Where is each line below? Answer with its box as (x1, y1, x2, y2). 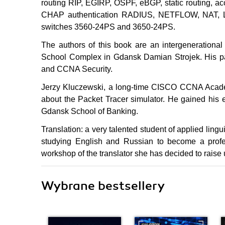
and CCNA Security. (41, 65, 113, 73)
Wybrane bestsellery (41, 178, 165, 193)
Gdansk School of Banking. (41, 107, 138, 116)
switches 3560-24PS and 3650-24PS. (41, 23, 175, 31)
